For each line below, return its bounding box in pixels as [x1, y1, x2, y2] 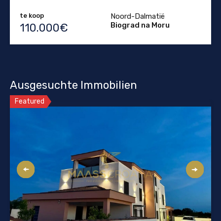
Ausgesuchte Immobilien [10, 78, 137, 92]
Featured [15, 97, 44, 106]
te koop [20, 12, 44, 20]
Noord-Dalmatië [110, 12, 165, 21]
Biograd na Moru [110, 21, 170, 30]
